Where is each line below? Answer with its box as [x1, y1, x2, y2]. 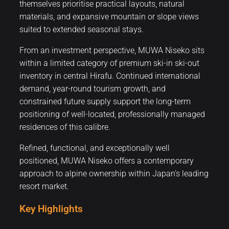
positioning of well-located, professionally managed [19, 109, 205, 119]
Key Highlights [19, 203, 85, 215]
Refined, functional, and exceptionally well [19, 143, 170, 153]
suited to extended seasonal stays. [19, 24, 144, 34]
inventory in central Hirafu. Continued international [19, 71, 200, 81]
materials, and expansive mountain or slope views [19, 11, 199, 21]
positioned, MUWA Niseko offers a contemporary [19, 155, 194, 166]
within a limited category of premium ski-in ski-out [19, 58, 199, 68]
